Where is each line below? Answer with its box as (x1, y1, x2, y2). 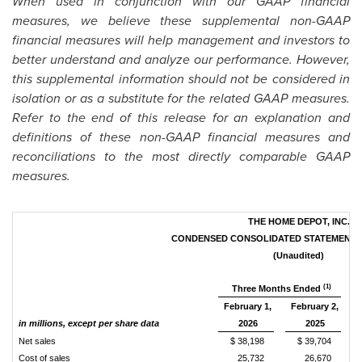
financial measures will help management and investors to (12, 31, 350, 49)
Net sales (18, 336, 56, 346)
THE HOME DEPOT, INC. (247, 217, 350, 226)
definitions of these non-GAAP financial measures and (12, 128, 350, 146)
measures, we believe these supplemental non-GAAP (12, 11, 350, 30)
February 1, (224, 301, 272, 311)
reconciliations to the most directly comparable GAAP (12, 147, 350, 166)
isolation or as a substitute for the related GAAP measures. (12, 89, 350, 107)
